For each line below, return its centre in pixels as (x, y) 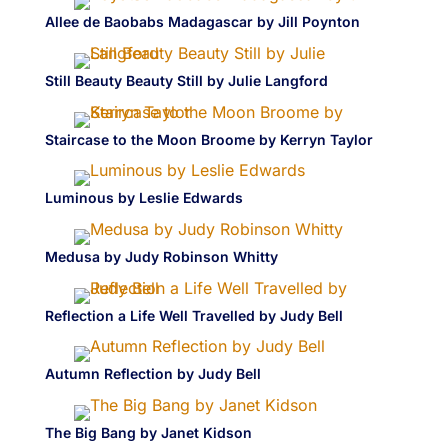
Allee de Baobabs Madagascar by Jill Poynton (202, 22)
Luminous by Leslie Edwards (143, 198)
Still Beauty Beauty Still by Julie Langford (186, 80)
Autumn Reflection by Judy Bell (152, 374)
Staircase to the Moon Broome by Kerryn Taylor (208, 139)
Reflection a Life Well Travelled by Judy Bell (193, 315)
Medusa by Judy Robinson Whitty (161, 257)
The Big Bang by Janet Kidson (148, 433)
